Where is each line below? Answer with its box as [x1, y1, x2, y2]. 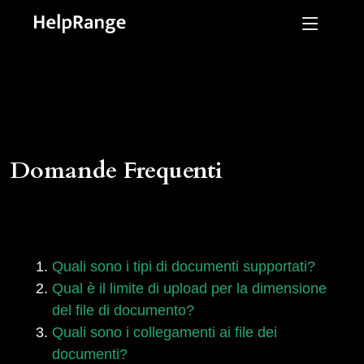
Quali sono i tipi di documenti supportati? [52, 258, 315, 275]
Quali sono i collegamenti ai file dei [52, 324, 277, 340]
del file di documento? [52, 302, 194, 318]
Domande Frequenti [10, 155, 223, 186]
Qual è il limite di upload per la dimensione [52, 280, 327, 297]
